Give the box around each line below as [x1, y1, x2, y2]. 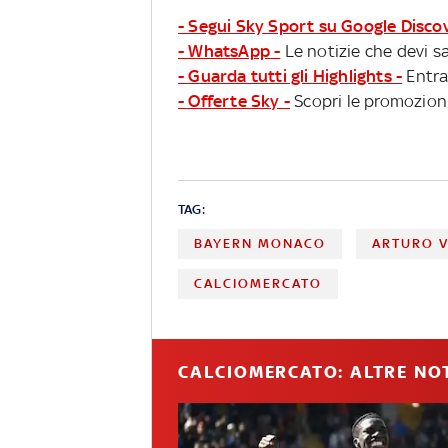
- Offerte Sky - [178, 91, 290, 111]
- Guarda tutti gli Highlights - [178, 66, 403, 86]
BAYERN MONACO [194, 235, 326, 251]
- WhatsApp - [178, 41, 281, 61]
